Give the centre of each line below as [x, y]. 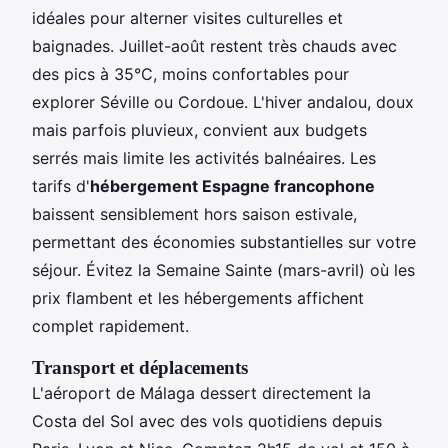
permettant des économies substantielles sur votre [224, 241]
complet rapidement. [110, 325]
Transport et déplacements [140, 367]
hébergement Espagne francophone [232, 185]
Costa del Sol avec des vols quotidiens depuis [207, 420]
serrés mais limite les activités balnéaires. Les [204, 157]
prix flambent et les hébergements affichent [198, 297]
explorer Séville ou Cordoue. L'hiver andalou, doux [223, 101]
